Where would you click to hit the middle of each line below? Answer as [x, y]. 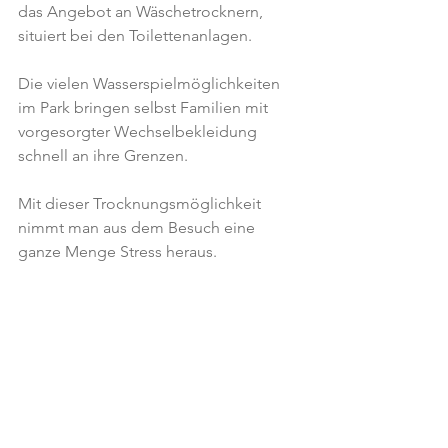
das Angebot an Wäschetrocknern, [142, 11]
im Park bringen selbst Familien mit [145, 107]
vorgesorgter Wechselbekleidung [139, 131]
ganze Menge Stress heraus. [117, 251]
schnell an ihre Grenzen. [103, 155]
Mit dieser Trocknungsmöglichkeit [141, 203]
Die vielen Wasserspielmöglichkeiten [151, 83]
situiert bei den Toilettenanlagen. [135, 35]
